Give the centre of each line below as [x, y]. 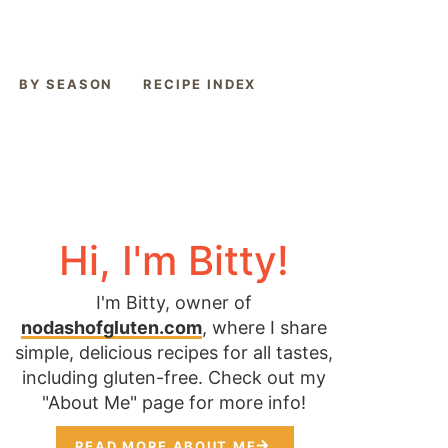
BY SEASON [66, 84]
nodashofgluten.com [111, 327]
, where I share [264, 327]
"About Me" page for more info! [174, 402]
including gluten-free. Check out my [174, 377]
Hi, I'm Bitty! [174, 260]
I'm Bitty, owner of [174, 302]
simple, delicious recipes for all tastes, [174, 352]
